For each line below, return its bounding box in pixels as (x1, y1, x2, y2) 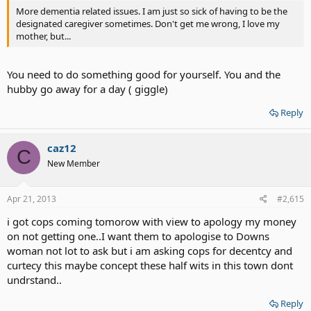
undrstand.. (7, 273, 62, 287)
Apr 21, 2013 (7, 193, 56, 205)
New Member (47, 157, 100, 169)
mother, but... (16, 30, 71, 42)
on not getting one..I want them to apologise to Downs (7, 229, 269, 243)
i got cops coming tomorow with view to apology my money (7, 215, 296, 228)
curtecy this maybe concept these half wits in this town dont (7, 258, 293, 272)
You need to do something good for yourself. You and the (7, 67, 280, 81)
